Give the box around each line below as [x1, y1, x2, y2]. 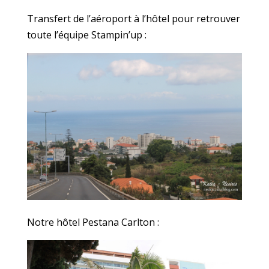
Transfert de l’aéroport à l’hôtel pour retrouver [26, 12, 240, 25]
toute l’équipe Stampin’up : [26, 28, 147, 41]
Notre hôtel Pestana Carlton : [26, 216, 159, 229]
